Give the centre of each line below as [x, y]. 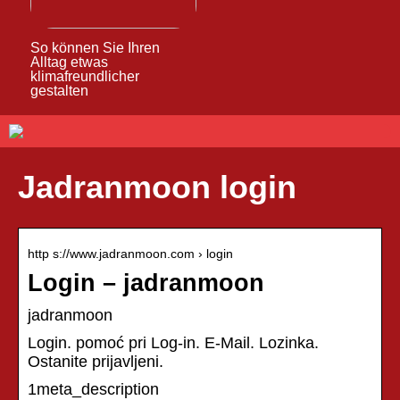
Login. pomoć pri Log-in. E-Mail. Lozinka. [173, 342]
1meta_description [93, 389]
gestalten [59, 90]
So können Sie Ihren [95, 47]
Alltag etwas [69, 62]
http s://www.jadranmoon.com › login [130, 253]
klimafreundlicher [84, 76]
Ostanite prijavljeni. [96, 361]
